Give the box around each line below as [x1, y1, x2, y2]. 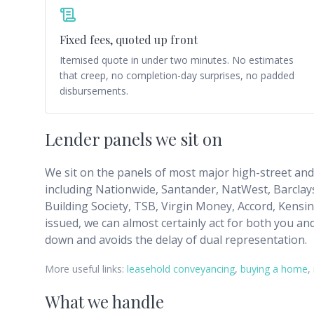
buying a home [240, 262, 308, 275]
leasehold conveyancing [127, 262, 235, 275]
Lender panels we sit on [45, 128, 222, 150]
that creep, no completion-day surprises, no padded [60, 69, 294, 82]
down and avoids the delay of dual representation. [45, 232, 307, 247]
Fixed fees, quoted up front [60, 32, 198, 47]
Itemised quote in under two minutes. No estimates [60, 53, 294, 67]
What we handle [45, 290, 164, 313]
